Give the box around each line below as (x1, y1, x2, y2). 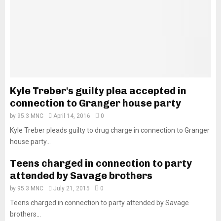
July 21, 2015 (53, 185, 90, 192)
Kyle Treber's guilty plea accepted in (10, 85, 186, 97)
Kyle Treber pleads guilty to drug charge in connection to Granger (10, 126, 210, 134)
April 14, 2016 (53, 112, 90, 119)
